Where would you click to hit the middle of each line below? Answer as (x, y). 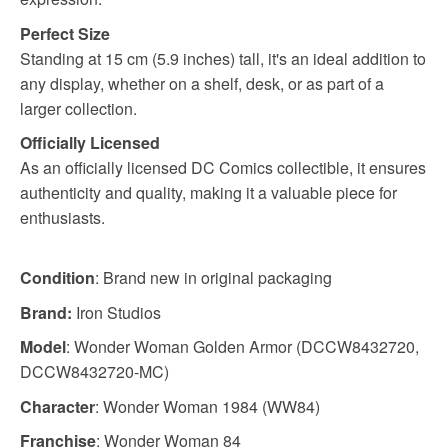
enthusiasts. (62, 218)
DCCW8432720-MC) (94, 372)
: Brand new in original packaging (213, 277)
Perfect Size (65, 33)
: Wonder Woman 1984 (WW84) (207, 406)
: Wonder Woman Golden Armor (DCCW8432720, (242, 347)
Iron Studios (116, 312)
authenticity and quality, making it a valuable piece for (208, 193)
